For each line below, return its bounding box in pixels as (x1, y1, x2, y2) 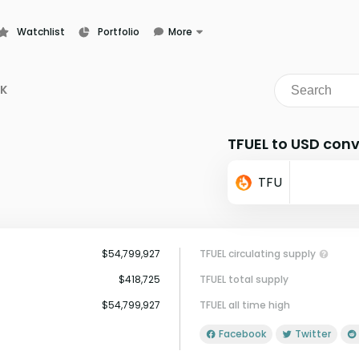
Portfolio (98, 25, 139, 38)
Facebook (224, 327, 266, 341)
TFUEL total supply (200, 272, 288, 286)
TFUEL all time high (200, 298, 290, 312)
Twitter (301, 327, 331, 341)
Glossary (157, 87, 201, 100)
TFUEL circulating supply (200, 247, 316, 260)
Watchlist (17, 25, 65, 38)
